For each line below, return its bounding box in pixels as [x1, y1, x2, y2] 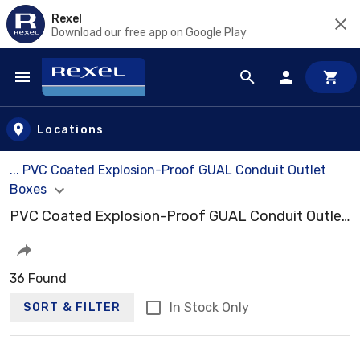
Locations [37, 122, 104, 137]
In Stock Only [169, 299, 249, 315]
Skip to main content [15, 84, 154, 102]
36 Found [10, 270, 67, 286]
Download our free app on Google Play [51, 25, 247, 39]
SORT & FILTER [23, 301, 121, 315]
